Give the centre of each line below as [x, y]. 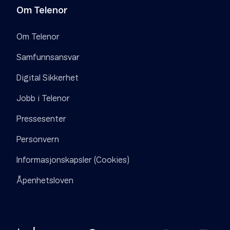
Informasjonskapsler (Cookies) [73, 160]
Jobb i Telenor [43, 99]
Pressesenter [41, 119]
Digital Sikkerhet [47, 78]
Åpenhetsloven [45, 181]
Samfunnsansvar [48, 57]
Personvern [38, 140]
